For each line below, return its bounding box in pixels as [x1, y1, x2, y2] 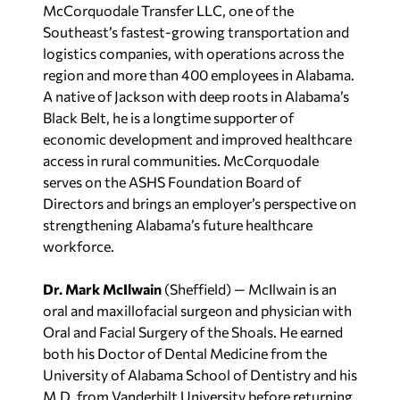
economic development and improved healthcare [43, 126, 352, 143]
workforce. [43, 233, 114, 250]
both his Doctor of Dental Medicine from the [43, 340, 327, 357]
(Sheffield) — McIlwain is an [162, 276, 337, 293]
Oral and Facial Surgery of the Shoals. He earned [43, 319, 343, 336]
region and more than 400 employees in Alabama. [43, 62, 354, 79]
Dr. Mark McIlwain [43, 276, 162, 293]
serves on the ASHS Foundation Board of [43, 169, 301, 186]
